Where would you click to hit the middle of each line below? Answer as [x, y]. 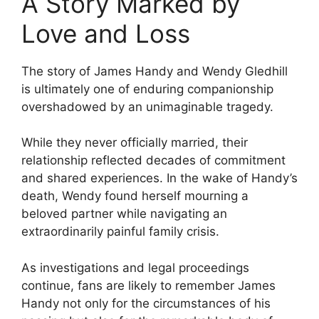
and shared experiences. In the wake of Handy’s [159, 178]
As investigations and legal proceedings [135, 267]
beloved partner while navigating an [124, 214]
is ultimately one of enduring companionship [147, 89]
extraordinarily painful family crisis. [120, 232]
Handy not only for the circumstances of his [146, 303]
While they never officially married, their [135, 143]
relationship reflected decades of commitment [153, 161]
